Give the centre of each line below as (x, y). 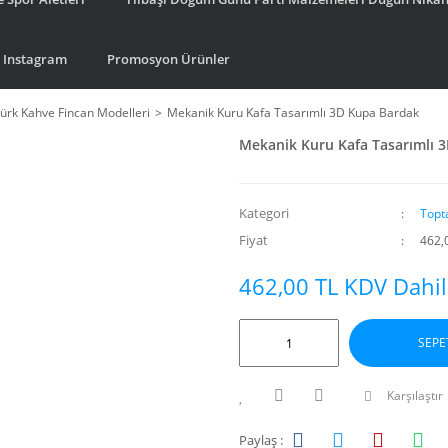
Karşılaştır (415, 395)
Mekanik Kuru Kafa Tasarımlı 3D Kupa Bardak (293, 112)
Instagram (35, 58)
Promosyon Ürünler (168, 58)
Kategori (264, 213)
